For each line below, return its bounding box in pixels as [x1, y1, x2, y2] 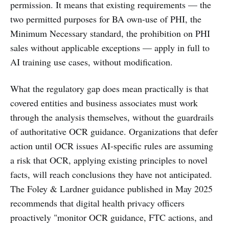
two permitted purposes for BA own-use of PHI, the [10, 13, 201, 25]
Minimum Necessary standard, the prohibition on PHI [10, 27, 210, 39]
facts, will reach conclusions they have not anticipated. [10, 168, 212, 180]
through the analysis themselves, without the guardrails [10, 111, 214, 123]
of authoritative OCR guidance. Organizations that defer [10, 125, 218, 138]
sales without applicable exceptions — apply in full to [10, 41, 210, 54]
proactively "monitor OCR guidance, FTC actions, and [10, 211, 213, 223]
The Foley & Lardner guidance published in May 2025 [10, 182, 213, 195]
